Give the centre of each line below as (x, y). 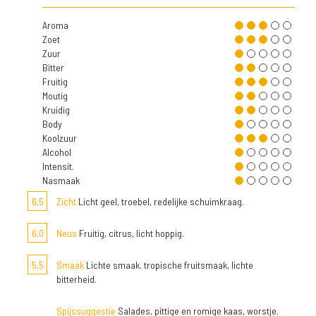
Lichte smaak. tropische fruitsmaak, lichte (169, 265)
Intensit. (58, 166)
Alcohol (57, 152)
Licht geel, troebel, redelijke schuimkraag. (160, 201)
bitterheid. (77, 279)
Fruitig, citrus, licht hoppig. (130, 233)
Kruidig (56, 110)
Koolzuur (60, 138)
